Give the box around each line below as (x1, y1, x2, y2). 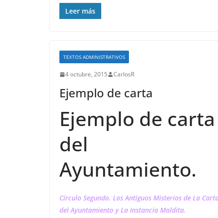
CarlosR (113, 70, 134, 78)
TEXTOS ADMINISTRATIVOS (63, 54, 125, 60)
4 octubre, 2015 (65, 70, 108, 78)
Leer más (65, 6, 95, 16)
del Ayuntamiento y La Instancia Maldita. (59, 205, 186, 215)
